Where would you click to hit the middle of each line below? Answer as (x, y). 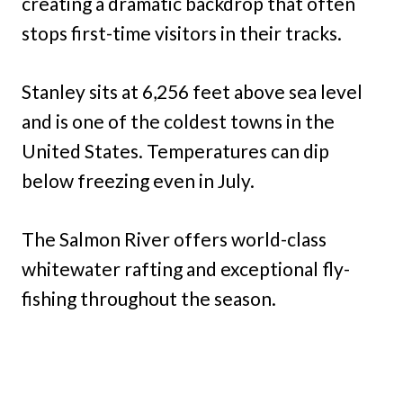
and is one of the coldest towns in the (178, 121)
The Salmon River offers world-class (174, 239)
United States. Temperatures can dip (175, 151)
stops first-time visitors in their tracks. (182, 33)
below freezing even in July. (138, 181)
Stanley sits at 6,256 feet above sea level (192, 92)
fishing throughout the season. (149, 299)
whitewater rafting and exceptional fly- (186, 269)
